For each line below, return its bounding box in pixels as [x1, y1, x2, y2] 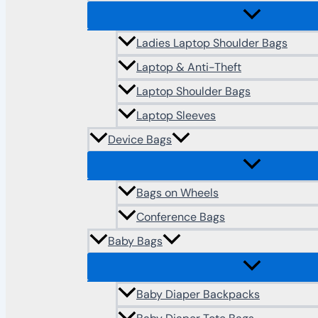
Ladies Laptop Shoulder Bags [136, 35, 287, 51]
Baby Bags [108, 234, 163, 249]
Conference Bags [136, 209, 225, 225]
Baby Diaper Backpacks [136, 287, 260, 302]
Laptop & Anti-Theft [136, 60, 241, 75]
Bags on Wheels [136, 185, 219, 201]
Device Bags [108, 132, 172, 148]
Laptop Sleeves [136, 108, 216, 124]
